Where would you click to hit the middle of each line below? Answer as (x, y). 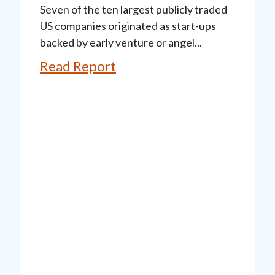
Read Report (78, 66)
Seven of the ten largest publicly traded (134, 9)
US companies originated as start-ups (128, 25)
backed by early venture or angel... (121, 42)
